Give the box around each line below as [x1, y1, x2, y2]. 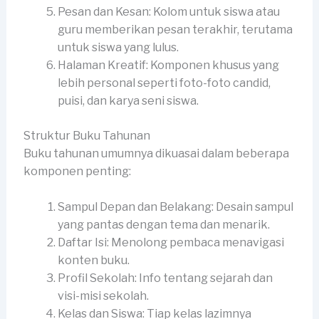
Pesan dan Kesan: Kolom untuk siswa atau [57, 4, 280, 19]
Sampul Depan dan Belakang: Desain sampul [57, 200, 293, 214]
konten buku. [57, 253, 130, 268]
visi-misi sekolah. [57, 289, 149, 303]
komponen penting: [23, 164, 131, 178]
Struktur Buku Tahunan [23, 128, 150, 142]
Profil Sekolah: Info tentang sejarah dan [57, 271, 273, 286]
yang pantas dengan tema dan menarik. [57, 218, 270, 232]
